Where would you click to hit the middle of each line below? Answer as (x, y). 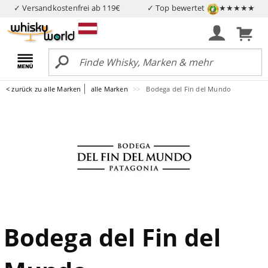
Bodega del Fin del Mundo (189, 89)
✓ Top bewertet (177, 8)
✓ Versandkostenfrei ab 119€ (67, 8)
